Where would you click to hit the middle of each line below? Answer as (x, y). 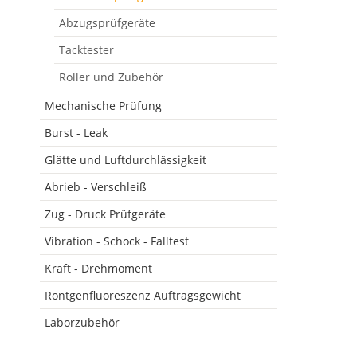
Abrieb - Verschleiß (95, 186)
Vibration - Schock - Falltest (116, 241)
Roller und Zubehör (111, 76)
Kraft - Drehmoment (98, 268)
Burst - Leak (76, 132)
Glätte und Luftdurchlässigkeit (125, 159)
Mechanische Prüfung (103, 105)
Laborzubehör (82, 322)
